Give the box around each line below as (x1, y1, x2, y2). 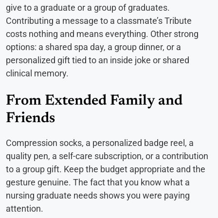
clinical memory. (6, 68, 69, 79)
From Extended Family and (6, 94, 182, 109)
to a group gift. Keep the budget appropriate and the (6, 164, 205, 175)
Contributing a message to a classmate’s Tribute (6, 16, 192, 26)
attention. (6, 203, 43, 214)
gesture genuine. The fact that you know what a (6, 177, 190, 188)
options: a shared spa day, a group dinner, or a (6, 42, 181, 53)
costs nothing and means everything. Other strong (6, 29, 199, 39)
